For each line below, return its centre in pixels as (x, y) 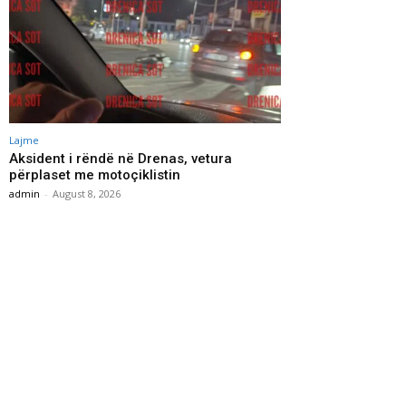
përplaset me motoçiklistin (95, 175)
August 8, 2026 (87, 193)
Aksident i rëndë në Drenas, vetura (121, 159)
